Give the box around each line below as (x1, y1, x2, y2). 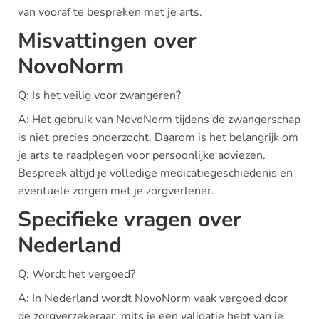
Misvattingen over (18, 26, 197, 56)
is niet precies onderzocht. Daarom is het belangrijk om (18, 130, 298, 145)
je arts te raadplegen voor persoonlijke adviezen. (18, 147, 266, 163)
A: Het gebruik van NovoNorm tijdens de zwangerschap (18, 112, 300, 127)
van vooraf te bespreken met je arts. (18, 4, 202, 20)
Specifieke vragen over (18, 205, 241, 234)
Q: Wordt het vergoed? (18, 266, 135, 282)
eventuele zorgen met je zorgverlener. (18, 183, 214, 199)
